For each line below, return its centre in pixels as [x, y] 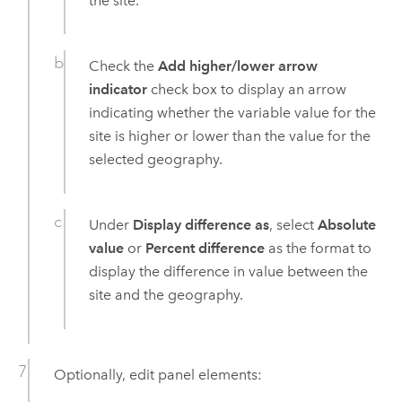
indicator [118, 89]
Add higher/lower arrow [238, 66]
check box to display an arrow [247, 89]
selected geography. [156, 159]
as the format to [319, 248]
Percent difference [205, 248]
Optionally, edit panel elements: [157, 374]
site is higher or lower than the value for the [230, 135]
